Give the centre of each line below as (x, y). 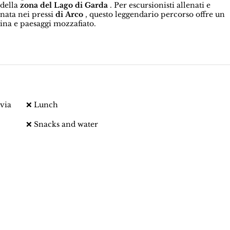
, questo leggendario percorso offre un (154, 15)
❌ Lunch (43, 105)
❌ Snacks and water (62, 124)
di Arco (70, 15)
